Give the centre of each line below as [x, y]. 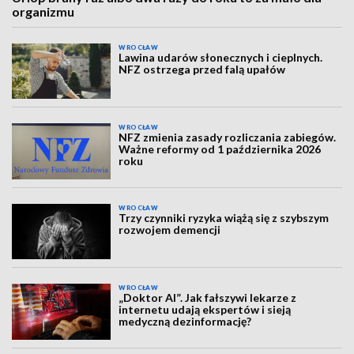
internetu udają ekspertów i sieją [205, 310]
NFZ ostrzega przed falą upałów [202, 69]
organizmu [43, 11]
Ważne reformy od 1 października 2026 [220, 149]
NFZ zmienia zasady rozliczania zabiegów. [228, 137]
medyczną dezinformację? [185, 322]
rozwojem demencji [170, 229]
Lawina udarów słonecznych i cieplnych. [221, 57]
